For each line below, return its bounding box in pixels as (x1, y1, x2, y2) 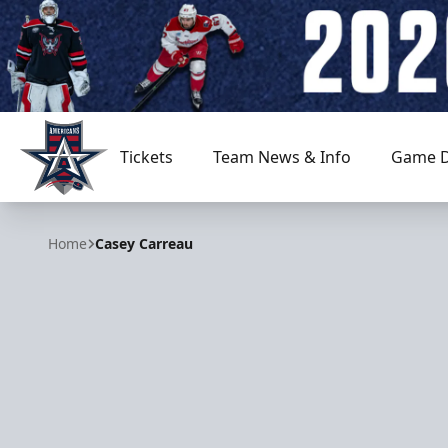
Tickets (119, 146, 173, 168)
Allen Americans (19, 194, 140, 217)
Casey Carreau (95, 234, 193, 253)
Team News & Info (212, 146, 351, 168)
